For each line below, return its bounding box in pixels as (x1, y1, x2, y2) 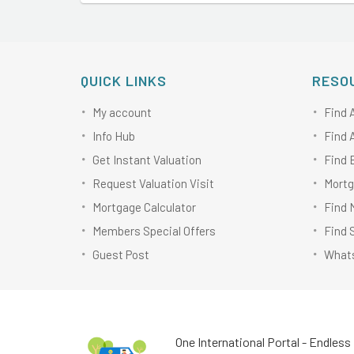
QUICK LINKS (81, 72, 167, 90)
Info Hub (92, 129, 135, 144)
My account (92, 105, 152, 120)
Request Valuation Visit (92, 176, 214, 191)
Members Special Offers (92, 224, 216, 239)
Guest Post (92, 247, 149, 262)
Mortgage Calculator (92, 200, 196, 215)
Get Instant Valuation (92, 153, 201, 168)
